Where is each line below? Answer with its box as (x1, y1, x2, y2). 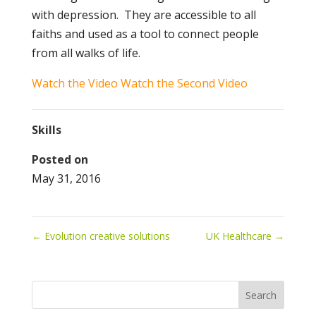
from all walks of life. (31, 45, 140, 61)
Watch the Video (31, 75, 118, 91)
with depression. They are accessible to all (31, 7, 256, 23)
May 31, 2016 (31, 171, 101, 186)
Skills (31, 122, 61, 138)
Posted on (31, 152, 88, 167)
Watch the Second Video (120, 75, 248, 91)
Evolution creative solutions (41, 229, 170, 243)
